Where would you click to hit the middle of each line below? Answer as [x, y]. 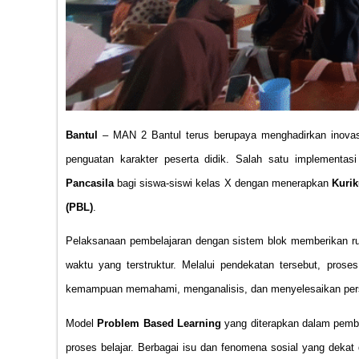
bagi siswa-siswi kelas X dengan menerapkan [223, 183]
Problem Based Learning [159, 324]
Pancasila [90, 183]
